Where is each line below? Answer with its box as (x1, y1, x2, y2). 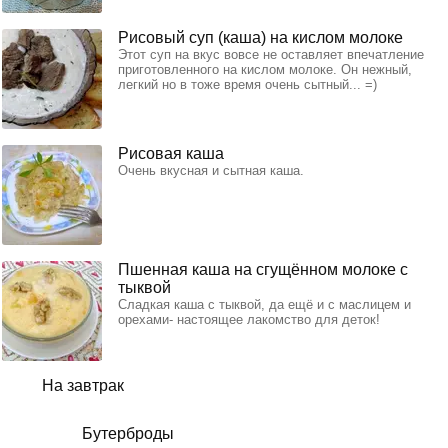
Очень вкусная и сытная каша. (118, 162, 304, 178)
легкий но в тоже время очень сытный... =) (118, 76, 377, 92)
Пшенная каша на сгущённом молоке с (118, 260, 408, 278)
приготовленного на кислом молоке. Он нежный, (118, 61, 412, 77)
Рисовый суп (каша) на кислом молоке (118, 28, 403, 46)
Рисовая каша (118, 144, 224, 162)
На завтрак (42, 376, 124, 394)
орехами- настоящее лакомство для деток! (118, 311, 380, 327)
